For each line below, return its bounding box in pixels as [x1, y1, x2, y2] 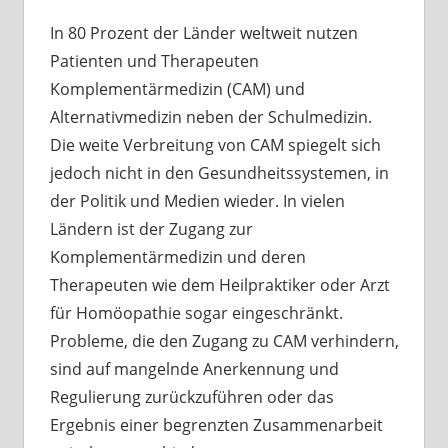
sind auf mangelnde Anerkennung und [49, 357, 339, 380]
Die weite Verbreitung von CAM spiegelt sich [49, 133, 381, 156]
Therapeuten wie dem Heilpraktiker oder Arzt [49, 273, 390, 296]
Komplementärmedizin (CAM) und [49, 77, 305, 100]
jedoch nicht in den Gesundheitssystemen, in [49, 161, 389, 184]
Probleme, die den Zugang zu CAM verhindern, [49, 329, 399, 352]
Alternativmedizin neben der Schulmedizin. [49, 105, 372, 128]
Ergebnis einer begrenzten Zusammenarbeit [49, 413, 383, 436]
